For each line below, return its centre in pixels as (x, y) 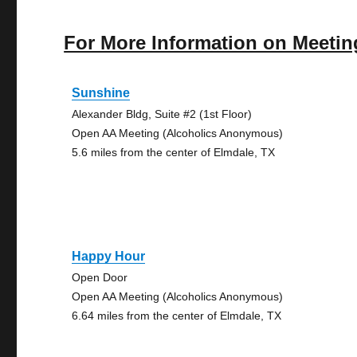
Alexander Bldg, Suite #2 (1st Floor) (162, 114)
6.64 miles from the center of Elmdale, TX (177, 316)
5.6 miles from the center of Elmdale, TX (174, 152)
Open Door (100, 277)
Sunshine (101, 93)
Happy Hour (109, 256)
